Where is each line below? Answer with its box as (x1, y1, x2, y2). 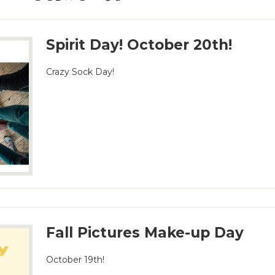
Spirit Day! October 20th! (46, 36, 233, 54)
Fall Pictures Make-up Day (46, 223, 244, 241)
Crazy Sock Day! (46, 66, 115, 78)
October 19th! (46, 254, 105, 265)
